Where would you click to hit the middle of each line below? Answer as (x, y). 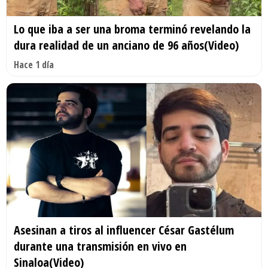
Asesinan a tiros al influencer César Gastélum (124, 230)
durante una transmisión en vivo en (100, 246)
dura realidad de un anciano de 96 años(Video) (126, 45)
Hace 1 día (34, 65)
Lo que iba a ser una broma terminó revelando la (132, 29)
